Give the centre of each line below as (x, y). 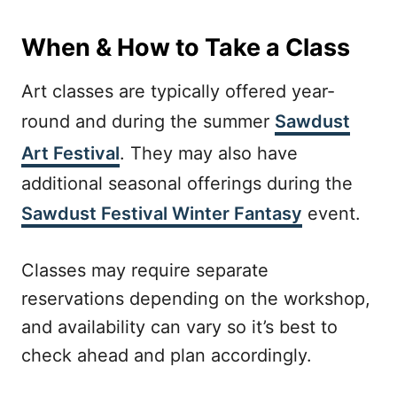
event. (331, 214)
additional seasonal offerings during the (187, 183)
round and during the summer (148, 121)
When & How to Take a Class (186, 47)
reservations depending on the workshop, (196, 299)
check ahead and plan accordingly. (167, 355)
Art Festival (70, 153)
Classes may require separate (145, 270)
